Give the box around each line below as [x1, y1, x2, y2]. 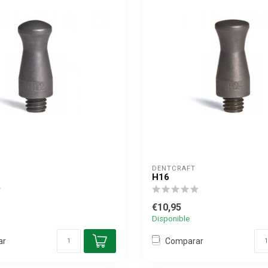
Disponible [152, 214, 190, 223]
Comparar [165, 236, 203, 246]
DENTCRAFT [152, 165, 196, 172]
